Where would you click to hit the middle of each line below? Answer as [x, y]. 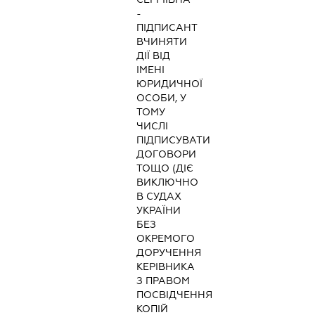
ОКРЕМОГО [166, 239]
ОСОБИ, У [162, 98]
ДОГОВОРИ [167, 154]
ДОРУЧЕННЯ [169, 253]
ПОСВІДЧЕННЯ [175, 295]
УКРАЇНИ [159, 211]
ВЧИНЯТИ [162, 42]
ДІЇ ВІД [154, 56]
